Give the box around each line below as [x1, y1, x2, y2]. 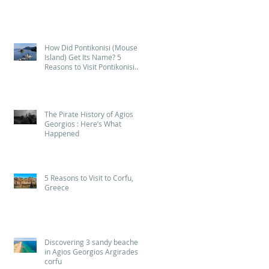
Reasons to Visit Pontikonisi [44, 62, 134, 71]
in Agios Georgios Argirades [44, 247, 138, 256]
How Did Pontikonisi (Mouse [44, 43, 138, 52]
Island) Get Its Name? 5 [44, 52, 121, 62]
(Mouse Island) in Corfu [44, 71, 122, 81]
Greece [44, 183, 69, 192]
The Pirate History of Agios [44, 109, 133, 119]
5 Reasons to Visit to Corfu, [44, 173, 89, 183]
